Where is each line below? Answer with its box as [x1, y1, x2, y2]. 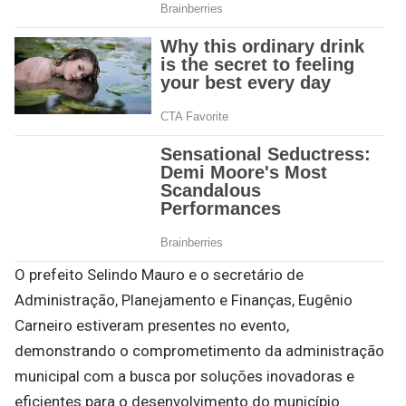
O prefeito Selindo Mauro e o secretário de [14, 266, 304, 285]
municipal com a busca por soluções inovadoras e [14, 367, 354, 386]
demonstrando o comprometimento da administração [14, 342, 384, 361]
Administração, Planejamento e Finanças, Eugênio [14, 291, 353, 310]
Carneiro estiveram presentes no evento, [14, 316, 289, 335]
